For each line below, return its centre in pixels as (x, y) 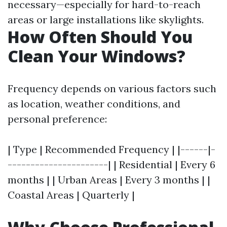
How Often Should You (100, 37)
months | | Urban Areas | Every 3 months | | (109, 180)
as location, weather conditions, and (94, 104)
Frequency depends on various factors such (112, 88)
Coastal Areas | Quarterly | (71, 195)
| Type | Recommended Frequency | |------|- (111, 149)
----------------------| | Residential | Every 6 (111, 164)
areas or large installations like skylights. (106, 20)
